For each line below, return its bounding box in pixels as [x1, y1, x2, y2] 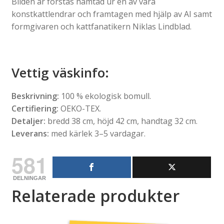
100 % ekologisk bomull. [58, 90, 151, 102]
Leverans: [11, 128, 49, 139]
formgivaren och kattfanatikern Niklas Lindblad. [11, 20, 191, 32]
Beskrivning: [11, 90, 59, 102]
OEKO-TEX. [58, 103, 101, 114]
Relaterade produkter [11, 184, 179, 206]
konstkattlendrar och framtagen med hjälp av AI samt [11, 8, 212, 19]
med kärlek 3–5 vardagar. [48, 128, 145, 139]
